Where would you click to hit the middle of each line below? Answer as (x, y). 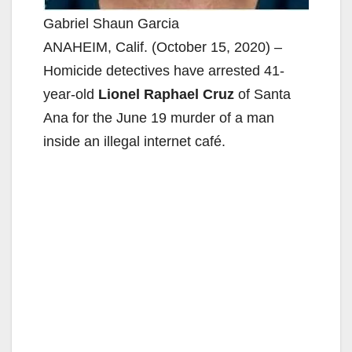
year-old (71, 94)
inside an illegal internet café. (134, 141)
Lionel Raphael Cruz (166, 94)
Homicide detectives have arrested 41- (164, 70)
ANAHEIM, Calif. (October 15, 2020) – (163, 47)
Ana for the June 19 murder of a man (159, 117)
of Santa (262, 94)
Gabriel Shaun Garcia (111, 23)
